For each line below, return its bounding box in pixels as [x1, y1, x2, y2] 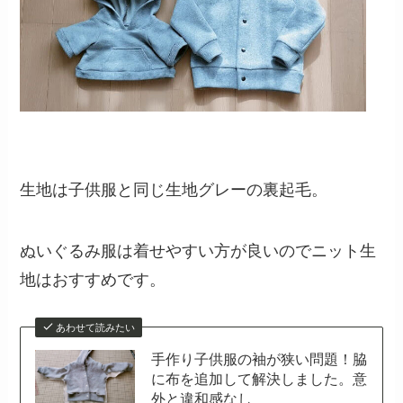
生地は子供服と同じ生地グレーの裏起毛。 [20, 180, 328, 199]
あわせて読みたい [55, 321, 135, 333]
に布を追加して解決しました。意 [151, 370, 368, 387]
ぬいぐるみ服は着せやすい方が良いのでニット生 [20, 241, 377, 260]
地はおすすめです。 [20, 270, 166, 289]
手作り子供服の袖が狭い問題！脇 [151, 350, 368, 367]
